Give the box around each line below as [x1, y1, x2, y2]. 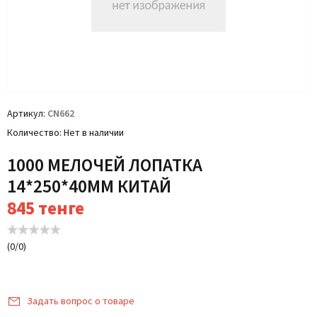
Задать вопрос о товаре [27, 294, 134, 309]
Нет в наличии [64, 126, 124, 140]
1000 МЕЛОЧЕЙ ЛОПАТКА [7, 153, 202, 178]
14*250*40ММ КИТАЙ [7, 174, 172, 200]
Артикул [7, 107, 43, 121]
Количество [7, 126, 59, 140]
